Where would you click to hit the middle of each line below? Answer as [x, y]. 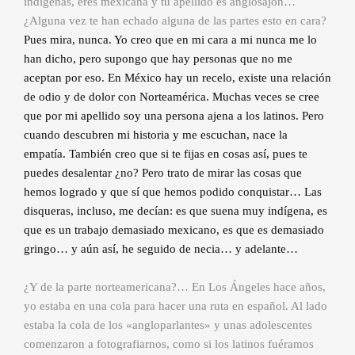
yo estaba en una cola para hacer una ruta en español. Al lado [176, 306]
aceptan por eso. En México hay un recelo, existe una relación [177, 78]
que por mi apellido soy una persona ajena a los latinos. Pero [174, 116]
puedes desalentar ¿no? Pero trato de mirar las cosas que [163, 173]
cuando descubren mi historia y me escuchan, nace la [156, 135]
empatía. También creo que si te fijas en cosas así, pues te [166, 154]
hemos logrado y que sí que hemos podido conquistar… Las [173, 192]
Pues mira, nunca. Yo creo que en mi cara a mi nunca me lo [170, 40]
